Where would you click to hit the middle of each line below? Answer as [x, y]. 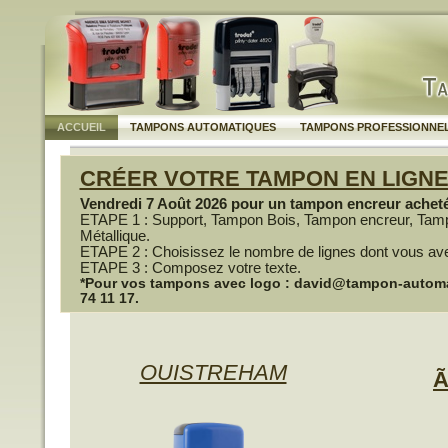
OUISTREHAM [213, 372]
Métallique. [114, 236]
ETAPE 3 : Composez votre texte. [190, 268]
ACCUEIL [81, 127]
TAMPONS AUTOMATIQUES [203, 127]
